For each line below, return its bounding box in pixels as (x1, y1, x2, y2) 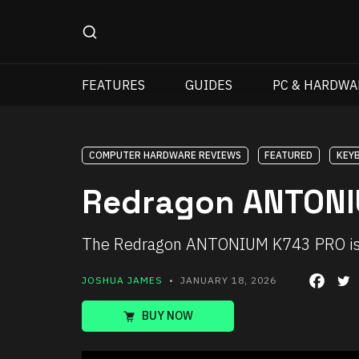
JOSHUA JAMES (82, 274, 163, 287)
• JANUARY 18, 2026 (163, 274, 276, 287)
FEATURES (82, 77, 145, 93)
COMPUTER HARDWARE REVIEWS (88, 149, 241, 161)
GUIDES (185, 77, 233, 93)
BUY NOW (142, 309, 193, 324)
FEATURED (264, 149, 313, 161)
